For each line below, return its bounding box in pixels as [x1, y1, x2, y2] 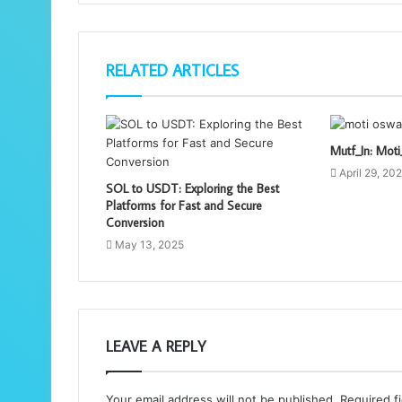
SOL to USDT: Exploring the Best [106, 179, 279, 197]
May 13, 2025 [115, 237, 184, 251]
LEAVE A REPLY [106, 336, 206, 356]
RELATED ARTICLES [106, 59, 239, 81]
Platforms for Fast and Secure [106, 197, 262, 214]
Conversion [106, 214, 164, 231]
